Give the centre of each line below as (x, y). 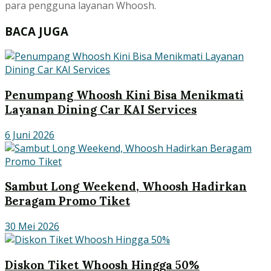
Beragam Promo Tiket (67, 201)
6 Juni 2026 (30, 135)
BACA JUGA (37, 31)
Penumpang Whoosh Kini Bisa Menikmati (124, 95)
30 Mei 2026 (32, 227)
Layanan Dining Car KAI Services (101, 109)
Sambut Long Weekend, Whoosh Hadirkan (126, 187)
